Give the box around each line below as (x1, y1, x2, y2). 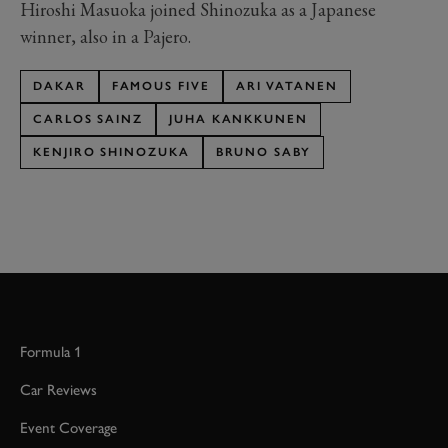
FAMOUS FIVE (111, 79, 210, 93)
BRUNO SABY (215, 145, 311, 159)
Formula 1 (20, 343, 82, 361)
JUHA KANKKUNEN (169, 112, 308, 126)
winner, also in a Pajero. (20, 25, 191, 48)
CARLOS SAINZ (33, 112, 144, 126)
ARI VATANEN (235, 79, 338, 93)
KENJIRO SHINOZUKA (33, 145, 190, 159)
